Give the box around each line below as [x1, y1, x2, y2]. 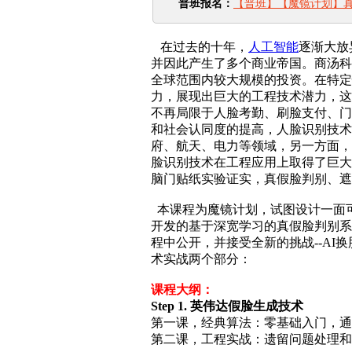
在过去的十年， [151, 39, 248, 53]
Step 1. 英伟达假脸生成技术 [151, 299, 303, 313]
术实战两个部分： [151, 251, 251, 266]
